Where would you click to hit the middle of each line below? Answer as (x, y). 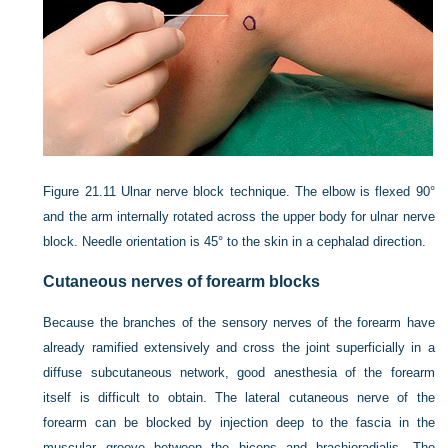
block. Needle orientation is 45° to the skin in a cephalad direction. (235, 241)
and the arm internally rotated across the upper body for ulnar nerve (239, 216)
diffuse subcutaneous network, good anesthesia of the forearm (239, 372)
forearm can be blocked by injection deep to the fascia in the (239, 422)
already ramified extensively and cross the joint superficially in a (239, 347)
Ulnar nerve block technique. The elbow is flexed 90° (277, 191)
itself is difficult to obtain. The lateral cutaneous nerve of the (239, 397)
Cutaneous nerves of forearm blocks (182, 281)
